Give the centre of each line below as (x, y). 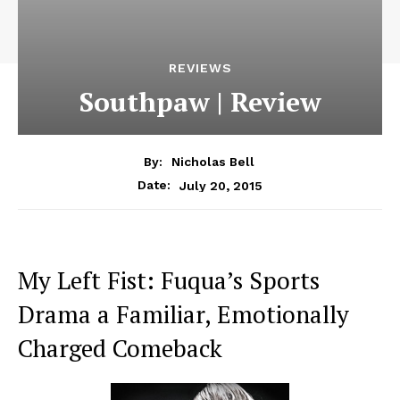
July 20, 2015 (221, 185)
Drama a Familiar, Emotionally (183, 315)
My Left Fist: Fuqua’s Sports (169, 281)
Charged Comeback (120, 349)
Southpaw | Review (200, 102)
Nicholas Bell (212, 162)
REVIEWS (200, 68)
